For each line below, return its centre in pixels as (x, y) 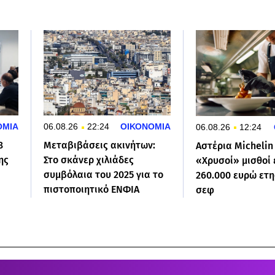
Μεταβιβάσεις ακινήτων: (99, 145)
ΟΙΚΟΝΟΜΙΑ (146, 127)
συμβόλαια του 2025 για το (103, 175)
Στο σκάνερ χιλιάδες (88, 160)
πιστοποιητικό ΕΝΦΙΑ (91, 190)
